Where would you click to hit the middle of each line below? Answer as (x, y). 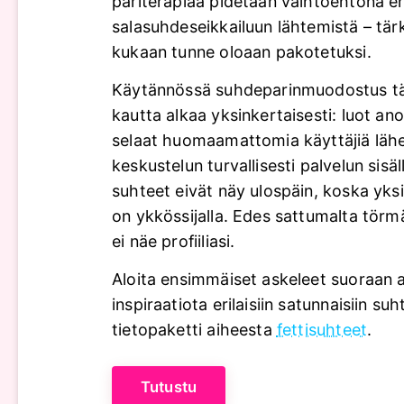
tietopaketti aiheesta (194, 330)
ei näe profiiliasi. (174, 242)
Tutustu (169, 387)
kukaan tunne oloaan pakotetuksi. (242, 52)
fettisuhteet (322, 330)
